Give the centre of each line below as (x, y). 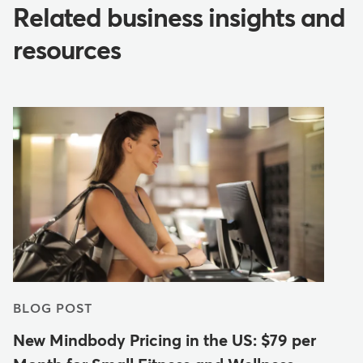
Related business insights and (179, 20)
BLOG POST (53, 309)
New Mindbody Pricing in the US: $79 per (164, 342)
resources (67, 52)
